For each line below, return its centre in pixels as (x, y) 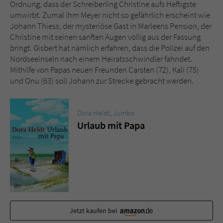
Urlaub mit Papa (111, 125)
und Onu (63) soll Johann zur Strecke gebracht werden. (102, 80)
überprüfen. (86, 13)
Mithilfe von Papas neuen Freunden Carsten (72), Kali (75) (105, 69)
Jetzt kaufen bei (94, 210)
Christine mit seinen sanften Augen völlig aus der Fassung (105, 37)
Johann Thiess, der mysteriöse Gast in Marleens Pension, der (111, 26)
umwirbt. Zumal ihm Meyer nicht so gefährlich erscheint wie (110, 15)
